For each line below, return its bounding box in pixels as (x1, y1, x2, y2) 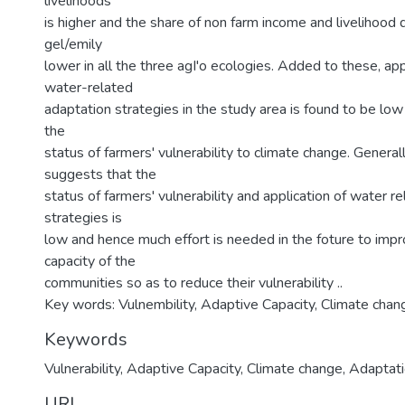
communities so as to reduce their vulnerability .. (44, 273, 343, 293)
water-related (44, 78, 133, 98)
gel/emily (44, 34, 102, 54)
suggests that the (44, 165, 156, 184)
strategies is (44, 208, 122, 228)
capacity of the (44, 251, 136, 271)
